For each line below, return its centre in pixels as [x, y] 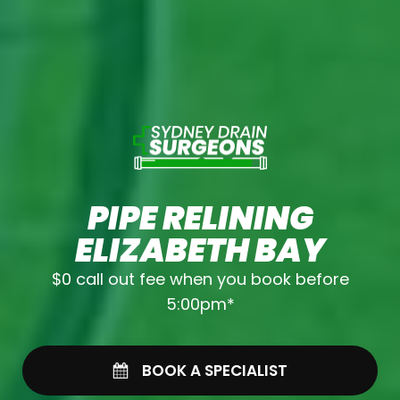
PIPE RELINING [200, 219]
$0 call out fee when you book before [200, 279]
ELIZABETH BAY [200, 251]
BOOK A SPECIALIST [215, 370]
